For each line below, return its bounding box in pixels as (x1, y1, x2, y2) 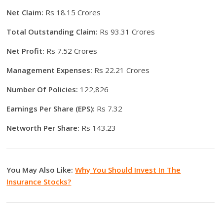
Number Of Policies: (6, 84, 78, 95)
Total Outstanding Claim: (6, 27, 98, 37)
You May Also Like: (6, 165, 75, 175)
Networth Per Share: (6, 123, 80, 133)
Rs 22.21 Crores (92, 65, 150, 75)
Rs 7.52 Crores (44, 46, 98, 56)
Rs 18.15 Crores (43, 7, 101, 18)
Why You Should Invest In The (75, 165, 181, 175)
